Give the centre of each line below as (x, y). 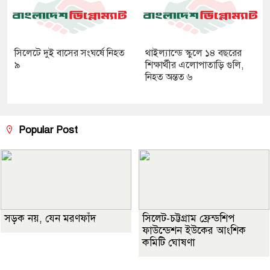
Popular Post (47, 130)
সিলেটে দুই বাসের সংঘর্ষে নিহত (70, 53)
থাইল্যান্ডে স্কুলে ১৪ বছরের (193, 53)
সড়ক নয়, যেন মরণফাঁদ (50, 218)
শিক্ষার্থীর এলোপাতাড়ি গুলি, (194, 65)
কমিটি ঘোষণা (169, 242)
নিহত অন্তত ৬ (169, 77)
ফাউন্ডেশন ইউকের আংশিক (194, 230)
